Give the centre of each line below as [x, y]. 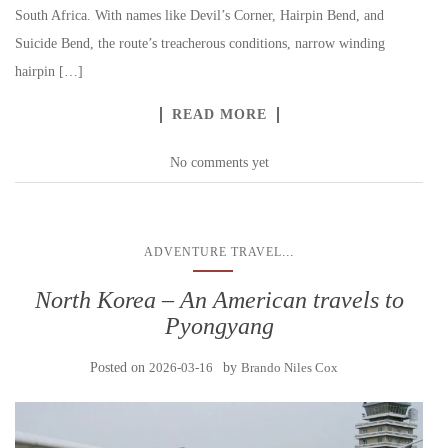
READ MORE [219, 114]
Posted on [119, 367]
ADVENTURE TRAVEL [213, 252]
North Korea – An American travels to [219, 300]
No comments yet [219, 162]
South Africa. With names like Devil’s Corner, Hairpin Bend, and [199, 15]
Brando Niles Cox [289, 367]
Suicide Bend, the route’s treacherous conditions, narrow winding [200, 43]
